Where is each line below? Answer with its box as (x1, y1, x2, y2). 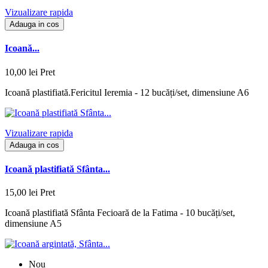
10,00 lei (5, 66, 38, 77)
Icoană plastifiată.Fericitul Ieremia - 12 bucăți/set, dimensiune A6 (5, 87, 249, 98)
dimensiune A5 (5, 218, 62, 229)
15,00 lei (5, 187, 38, 198)
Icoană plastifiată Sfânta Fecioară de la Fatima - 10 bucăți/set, (5, 208, 235, 218)
